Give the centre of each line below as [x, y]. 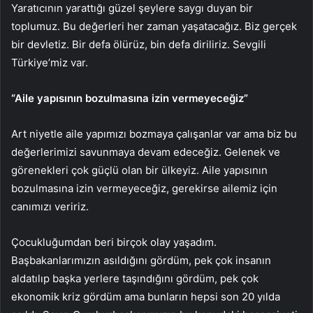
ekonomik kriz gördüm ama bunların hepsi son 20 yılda [146, 296]
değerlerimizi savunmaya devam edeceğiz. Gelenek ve [146, 152]
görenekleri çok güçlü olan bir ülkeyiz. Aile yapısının [139, 170]
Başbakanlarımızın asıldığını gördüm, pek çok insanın [141, 260]
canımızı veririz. [50, 206]
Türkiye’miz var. [50, 62]
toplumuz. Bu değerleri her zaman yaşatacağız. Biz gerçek [154, 26]
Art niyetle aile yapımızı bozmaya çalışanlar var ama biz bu [154, 133]
